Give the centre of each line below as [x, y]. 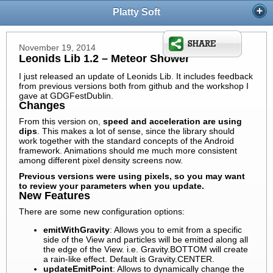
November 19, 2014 [57, 47]
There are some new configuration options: [102, 211]
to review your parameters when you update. [112, 186]
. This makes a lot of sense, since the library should [136, 131]
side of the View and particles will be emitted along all [146, 239]
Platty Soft [136, 12]
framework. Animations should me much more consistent [128, 150]
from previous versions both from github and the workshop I [134, 86]
